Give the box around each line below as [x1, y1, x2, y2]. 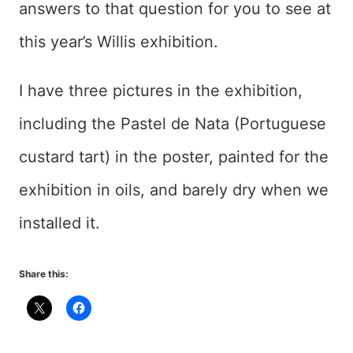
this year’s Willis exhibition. [19, 32, 218, 52]
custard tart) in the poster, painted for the [19, 147, 329, 167]
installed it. [19, 214, 100, 233]
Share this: [19, 268, 69, 281]
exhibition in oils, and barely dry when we [19, 180, 329, 200]
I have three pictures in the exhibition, [19, 81, 303, 101]
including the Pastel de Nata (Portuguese [19, 114, 326, 134]
